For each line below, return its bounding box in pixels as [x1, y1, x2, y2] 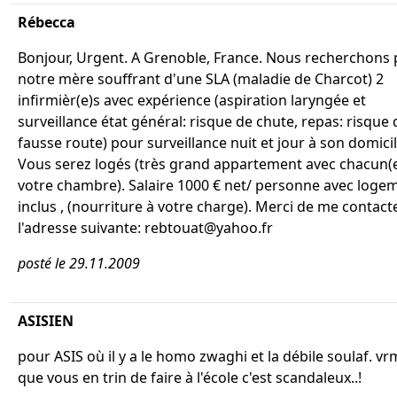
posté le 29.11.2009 [18, 253, 140, 273]
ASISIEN [18, 311, 74, 331]
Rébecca [18, 12, 75, 32]
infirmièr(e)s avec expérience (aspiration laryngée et [18, 90, 366, 110]
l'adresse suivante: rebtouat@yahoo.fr [18, 218, 273, 237]
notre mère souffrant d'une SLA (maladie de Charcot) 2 [18, 69, 384, 89]
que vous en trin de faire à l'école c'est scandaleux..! [18, 368, 362, 387]
